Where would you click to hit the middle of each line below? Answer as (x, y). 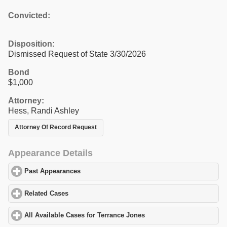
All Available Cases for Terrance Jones (85, 216)
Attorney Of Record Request (56, 127)
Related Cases (47, 193)
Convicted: (29, 15)
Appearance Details (50, 153)
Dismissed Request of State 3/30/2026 (77, 54)
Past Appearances (53, 172)
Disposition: (31, 44)
